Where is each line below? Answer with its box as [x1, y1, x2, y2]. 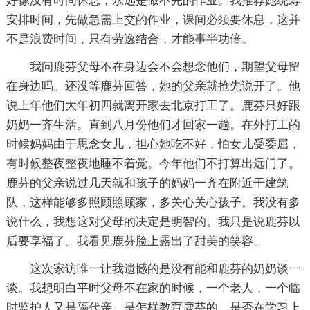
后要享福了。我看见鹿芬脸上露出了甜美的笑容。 [6, 235, 265, 248]
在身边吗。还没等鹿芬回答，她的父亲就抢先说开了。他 [6, 80, 300, 93]
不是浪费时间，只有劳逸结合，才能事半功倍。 [6, 33, 253, 46]
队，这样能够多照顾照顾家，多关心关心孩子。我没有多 [6, 196, 300, 210]
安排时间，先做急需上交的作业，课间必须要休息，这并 [6, 13, 300, 27]
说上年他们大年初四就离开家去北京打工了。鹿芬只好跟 [6, 99, 300, 113]
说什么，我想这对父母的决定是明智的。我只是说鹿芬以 [6, 215, 300, 229]
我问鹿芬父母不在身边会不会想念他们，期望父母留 [29, 60, 300, 74]
